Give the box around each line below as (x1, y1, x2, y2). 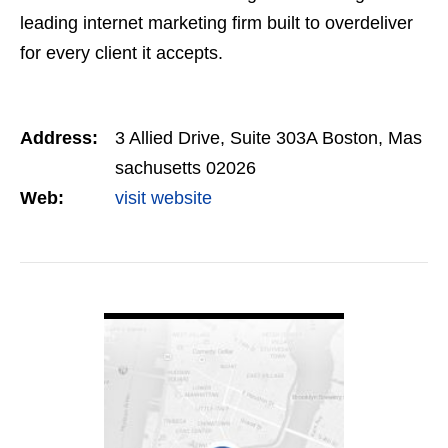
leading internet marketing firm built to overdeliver (20, 13, 413, 34)
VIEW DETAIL (160, 288, 288, 311)
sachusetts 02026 (115, 158, 256, 179)
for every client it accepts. (20, 43, 223, 64)
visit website (115, 188, 212, 209)
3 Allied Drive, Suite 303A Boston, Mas (115, 128, 422, 149)
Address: (20, 128, 98, 149)
